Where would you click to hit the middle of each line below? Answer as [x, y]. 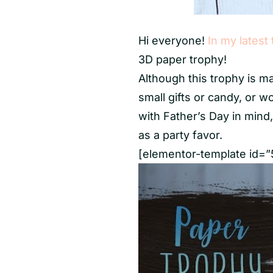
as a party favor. [180, 135]
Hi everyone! [173, 41]
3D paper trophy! [183, 60]
